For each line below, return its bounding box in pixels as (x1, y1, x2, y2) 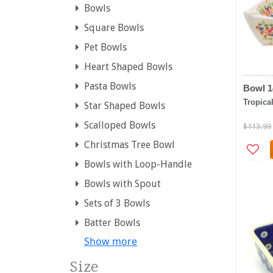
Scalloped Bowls (79, 119, 155, 131)
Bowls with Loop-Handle (79, 158, 192, 170)
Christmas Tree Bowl (79, 139, 175, 151)
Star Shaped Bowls (79, 100, 165, 112)
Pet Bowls (79, 41, 127, 53)
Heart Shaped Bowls (79, 61, 172, 73)
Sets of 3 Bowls (79, 197, 150, 209)
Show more (84, 234, 137, 248)
